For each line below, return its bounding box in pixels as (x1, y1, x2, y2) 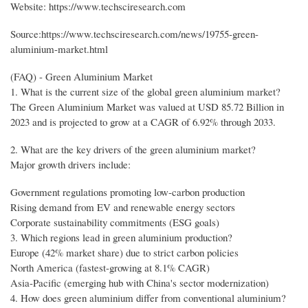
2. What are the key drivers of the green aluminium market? (10, 142, 256, 156)
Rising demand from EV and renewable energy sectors (10, 199, 235, 214)
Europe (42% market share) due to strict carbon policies (10, 245, 239, 259)
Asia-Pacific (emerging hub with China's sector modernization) (10, 275, 269, 289)
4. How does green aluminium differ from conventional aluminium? (10, 290, 286, 305)
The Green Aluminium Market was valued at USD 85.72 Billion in (10, 99, 284, 113)
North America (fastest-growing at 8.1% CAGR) (10, 260, 210, 274)
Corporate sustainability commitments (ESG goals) (10, 214, 219, 229)
